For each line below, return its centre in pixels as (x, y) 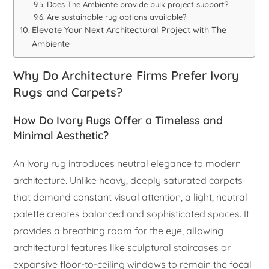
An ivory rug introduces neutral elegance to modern (127, 163)
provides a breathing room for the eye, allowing (119, 230)
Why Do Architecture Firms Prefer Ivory (126, 75)
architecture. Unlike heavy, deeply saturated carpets (128, 180)
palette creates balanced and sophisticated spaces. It (131, 213)
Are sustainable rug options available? (116, 17)
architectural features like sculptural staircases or (122, 247)
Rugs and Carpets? (68, 92)
